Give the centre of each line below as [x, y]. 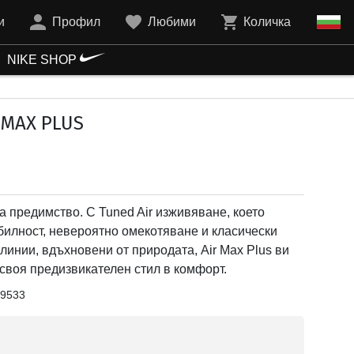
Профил [76, 22]
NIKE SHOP [43, 60]
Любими [172, 22]
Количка [267, 22]
